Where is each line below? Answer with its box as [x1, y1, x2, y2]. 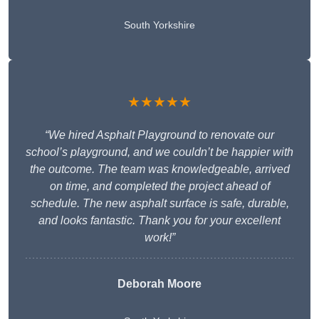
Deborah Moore [117, 278, 202, 291]
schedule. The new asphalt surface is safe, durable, [30, 197, 289, 210]
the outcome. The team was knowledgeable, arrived [29, 163, 290, 176]
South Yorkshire [124, 19, 195, 31]
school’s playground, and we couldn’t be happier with [26, 146, 293, 159]
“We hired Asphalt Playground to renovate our [45, 129, 274, 142]
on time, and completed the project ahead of [49, 180, 270, 193]
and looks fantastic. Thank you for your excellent [38, 214, 281, 227]
